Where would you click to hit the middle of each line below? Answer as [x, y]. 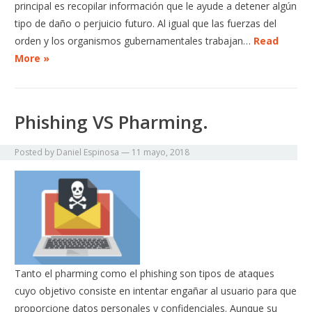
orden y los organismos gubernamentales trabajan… [134, 41]
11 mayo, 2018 [161, 153]
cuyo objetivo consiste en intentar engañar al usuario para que [156, 291]
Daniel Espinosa [88, 153]
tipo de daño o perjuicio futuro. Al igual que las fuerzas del [146, 24]
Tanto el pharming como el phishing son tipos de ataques [145, 274]
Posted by [36, 153]
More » [32, 58]
